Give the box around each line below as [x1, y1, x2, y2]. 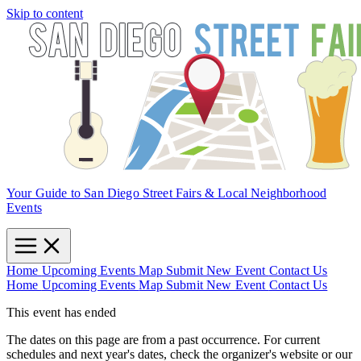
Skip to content [6, 6, 83, 20]
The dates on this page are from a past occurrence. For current [6, 333, 320, 346]
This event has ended [6, 305, 117, 319]
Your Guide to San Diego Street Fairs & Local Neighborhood [6, 186, 327, 200]
